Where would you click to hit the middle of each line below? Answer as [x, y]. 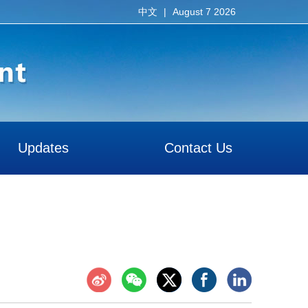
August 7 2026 [204, 12]
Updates [44, 148]
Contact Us [198, 148]
